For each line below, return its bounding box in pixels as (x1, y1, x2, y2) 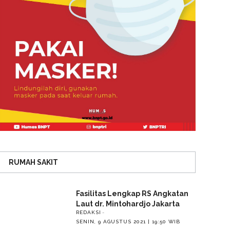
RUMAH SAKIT (8, 158, 58, 166)
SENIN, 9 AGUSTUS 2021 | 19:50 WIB (75, 218, 180, 224)
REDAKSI (75, 209, 101, 215)
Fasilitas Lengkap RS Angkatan (75, 189, 188, 198)
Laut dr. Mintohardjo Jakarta (75, 199, 180, 208)
